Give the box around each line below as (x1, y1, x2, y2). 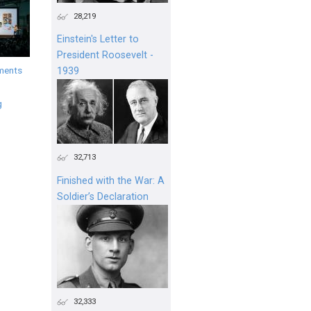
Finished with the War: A (57, 175, 165, 187)
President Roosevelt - (57, 49, 153, 62)
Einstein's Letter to (57, 33, 139, 46)
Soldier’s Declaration (57, 191, 149, 203)
